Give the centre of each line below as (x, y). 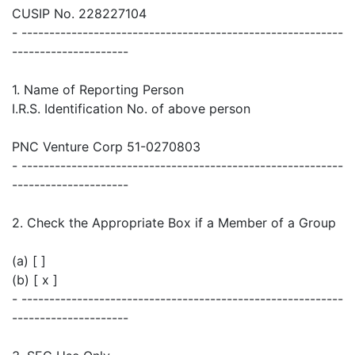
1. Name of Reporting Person (98, 90)
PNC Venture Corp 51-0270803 (106, 147)
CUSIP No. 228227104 (79, 14)
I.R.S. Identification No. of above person (131, 109)
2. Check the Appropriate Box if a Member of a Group (174, 223)
